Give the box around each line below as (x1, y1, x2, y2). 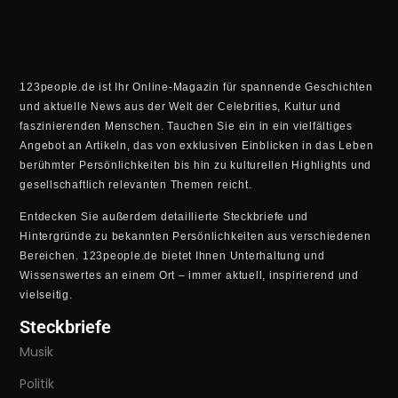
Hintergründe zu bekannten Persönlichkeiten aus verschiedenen (20, 230, 371, 243)
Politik (20, 374, 55, 393)
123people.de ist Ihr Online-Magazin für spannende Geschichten (20, 80, 373, 93)
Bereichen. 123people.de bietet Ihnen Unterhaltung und (20, 250, 325, 263)
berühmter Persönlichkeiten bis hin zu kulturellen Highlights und (20, 158, 372, 171)
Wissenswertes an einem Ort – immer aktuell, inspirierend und (20, 269, 359, 283)
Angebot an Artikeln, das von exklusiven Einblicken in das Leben (20, 139, 374, 152)
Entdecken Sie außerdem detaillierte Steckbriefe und (20, 211, 309, 224)
